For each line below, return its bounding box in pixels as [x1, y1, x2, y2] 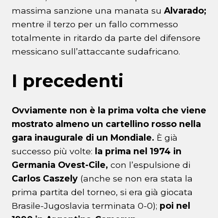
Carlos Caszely [12, 173, 80, 184]
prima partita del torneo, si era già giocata [12, 187, 193, 198]
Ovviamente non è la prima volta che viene [12, 105, 206, 116]
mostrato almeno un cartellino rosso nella [12, 119, 201, 129]
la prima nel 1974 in [95, 146, 182, 157]
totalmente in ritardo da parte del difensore [12, 33, 200, 43]
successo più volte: [12, 146, 95, 157]
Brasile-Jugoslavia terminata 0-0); [12, 200, 160, 211]
